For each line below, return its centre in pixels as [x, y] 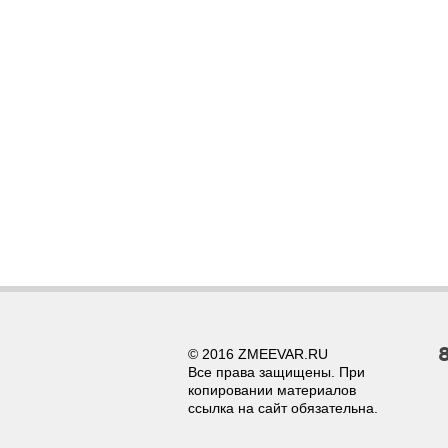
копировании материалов [272, 389]
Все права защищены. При [276, 371]
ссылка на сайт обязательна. [283, 407]
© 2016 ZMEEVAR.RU [258, 353]
